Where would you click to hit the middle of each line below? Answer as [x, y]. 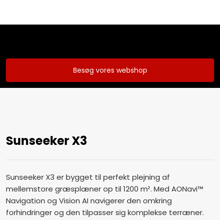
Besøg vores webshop [110, 70]
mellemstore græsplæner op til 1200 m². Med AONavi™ [104, 189]
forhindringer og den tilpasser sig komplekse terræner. [105, 212]
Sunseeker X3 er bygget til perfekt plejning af [88, 177]
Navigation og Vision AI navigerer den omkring [89, 200]
